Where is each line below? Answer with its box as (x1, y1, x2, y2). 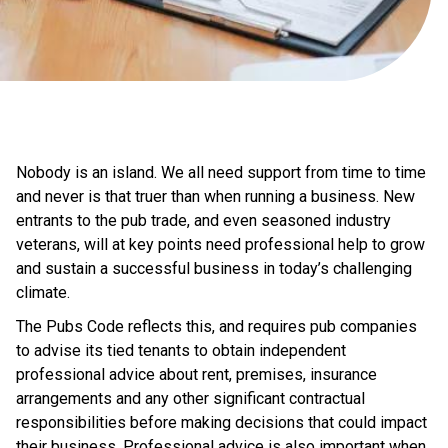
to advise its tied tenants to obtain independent (16, 341, 346, 360)
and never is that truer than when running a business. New (16, 187, 415, 206)
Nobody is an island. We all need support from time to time (16, 163, 426, 182)
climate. (16, 283, 70, 302)
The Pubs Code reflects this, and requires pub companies (16, 317, 417, 336)
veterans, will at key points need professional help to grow (16, 235, 425, 254)
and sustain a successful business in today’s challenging (16, 259, 412, 278)
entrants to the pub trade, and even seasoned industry (16, 211, 391, 230)
